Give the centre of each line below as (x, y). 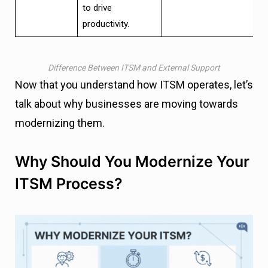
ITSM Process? (69, 183)
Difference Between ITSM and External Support (134, 67)
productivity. (106, 24)
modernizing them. (60, 123)
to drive (97, 8)
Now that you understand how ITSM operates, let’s (134, 84)
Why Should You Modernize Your (132, 161)
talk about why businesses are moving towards (127, 103)
